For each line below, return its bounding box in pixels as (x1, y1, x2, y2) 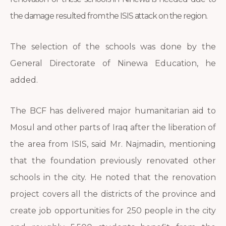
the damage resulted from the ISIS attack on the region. (10, 11, 207, 21)
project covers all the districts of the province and (10, 189, 216, 199)
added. (10, 75, 38, 85)
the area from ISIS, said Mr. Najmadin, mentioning (10, 139, 216, 149)
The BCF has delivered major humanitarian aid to (10, 106, 216, 116)
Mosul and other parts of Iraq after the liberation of (10, 123, 216, 133)
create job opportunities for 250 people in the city (10, 206, 216, 216)
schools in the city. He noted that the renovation (10, 173, 216, 183)
